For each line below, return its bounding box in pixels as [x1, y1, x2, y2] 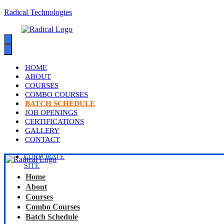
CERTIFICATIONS [25, 117, 84, 125]
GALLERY [25, 126, 59, 134]
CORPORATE [24, 153, 64, 160]
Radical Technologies [4, 8, 72, 16]
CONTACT [25, 135, 60, 143]
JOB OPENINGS [25, 108, 77, 116]
